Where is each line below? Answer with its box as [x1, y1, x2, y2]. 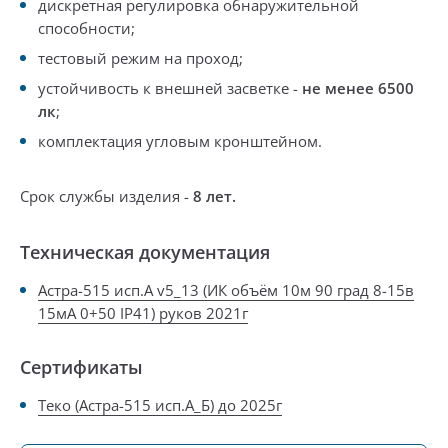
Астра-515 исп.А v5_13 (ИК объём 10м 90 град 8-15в [38, 280, 414, 300]
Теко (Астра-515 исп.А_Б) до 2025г [38, 395, 282, 415]
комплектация [38, 131, 146, 151]
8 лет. [189, 186, 236, 206]
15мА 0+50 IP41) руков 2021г [38, 303, 248, 323]
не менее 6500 [302, 78, 414, 98]
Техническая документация [20, 240, 270, 264]
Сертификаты [20, 355, 143, 379]
